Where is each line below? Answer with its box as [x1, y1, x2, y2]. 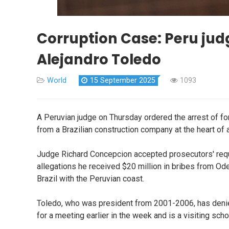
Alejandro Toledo [37, 50, 161, 70]
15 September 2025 [90, 76, 155, 85]
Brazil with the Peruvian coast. [37, 174, 146, 184]
